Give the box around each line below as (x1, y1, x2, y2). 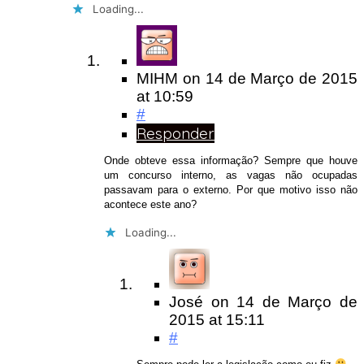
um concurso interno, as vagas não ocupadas (104, 169, 357, 182)
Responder (136, 123, 214, 144)
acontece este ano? (104, 198, 197, 211)
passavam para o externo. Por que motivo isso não (104, 184, 357, 197)
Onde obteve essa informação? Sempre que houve (104, 154, 357, 167)
